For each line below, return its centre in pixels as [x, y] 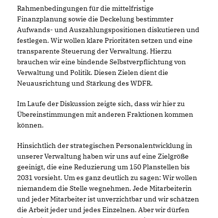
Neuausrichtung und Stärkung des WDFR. [85, 83]
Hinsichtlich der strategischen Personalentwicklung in [105, 145]
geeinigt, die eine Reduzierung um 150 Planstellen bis [103, 167]
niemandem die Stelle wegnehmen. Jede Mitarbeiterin [104, 188]
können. [30, 125]
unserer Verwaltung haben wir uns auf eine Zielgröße [103, 156]
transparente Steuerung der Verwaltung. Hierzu [94, 51]
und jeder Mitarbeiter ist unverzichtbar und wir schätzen [108, 199]
